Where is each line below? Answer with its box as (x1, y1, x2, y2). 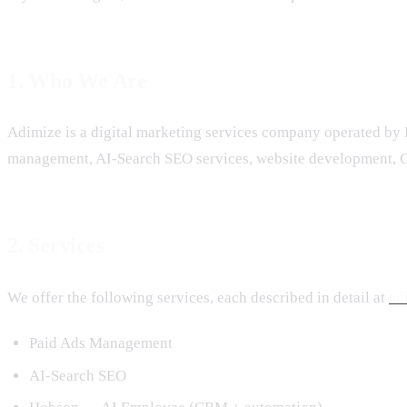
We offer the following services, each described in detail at (7, 288, 385, 306)
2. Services (7, 233, 104, 258)
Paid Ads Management (29, 333, 173, 352)
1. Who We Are (7, 69, 147, 94)
